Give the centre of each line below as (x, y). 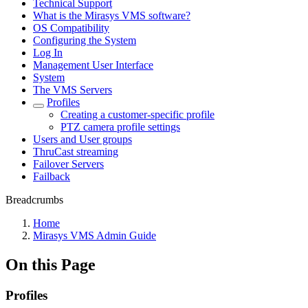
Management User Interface (93, 65)
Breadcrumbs (34, 200)
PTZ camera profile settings (120, 127)
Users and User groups (82, 139)
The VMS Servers (73, 90)
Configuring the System (85, 40)
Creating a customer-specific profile (137, 114)
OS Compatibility (71, 28)
